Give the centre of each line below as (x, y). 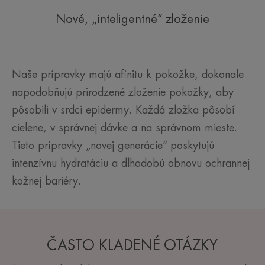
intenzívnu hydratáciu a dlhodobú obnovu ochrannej (131, 163)
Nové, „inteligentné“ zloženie (132, 19)
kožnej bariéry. (46, 181)
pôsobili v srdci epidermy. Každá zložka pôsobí (123, 110)
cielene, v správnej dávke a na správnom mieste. (125, 127)
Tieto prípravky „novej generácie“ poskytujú (113, 145)
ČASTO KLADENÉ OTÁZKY (132, 245)
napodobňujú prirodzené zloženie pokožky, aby (123, 92)
